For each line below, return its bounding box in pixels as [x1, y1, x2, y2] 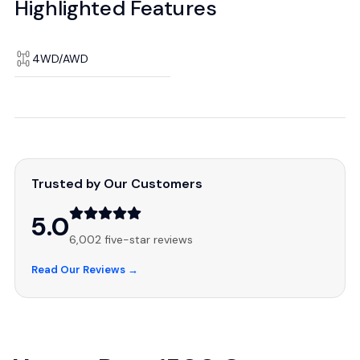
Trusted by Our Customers [31, 175, 202, 192]
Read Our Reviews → [31, 263, 138, 276]
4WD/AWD [32, 51, 88, 66]
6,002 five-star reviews [69, 232, 193, 247]
